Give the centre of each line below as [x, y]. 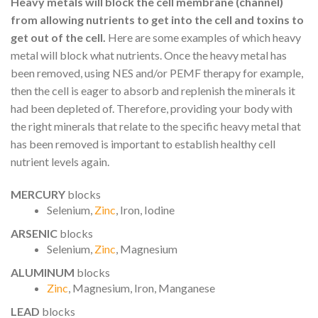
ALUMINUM [43, 272]
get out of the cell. [58, 37]
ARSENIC [34, 233]
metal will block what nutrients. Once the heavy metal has [149, 55]
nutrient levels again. [60, 161]
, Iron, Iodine [145, 209]
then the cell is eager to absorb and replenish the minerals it [153, 90]
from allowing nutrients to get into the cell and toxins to [157, 19]
